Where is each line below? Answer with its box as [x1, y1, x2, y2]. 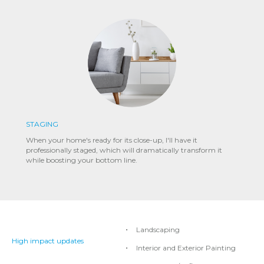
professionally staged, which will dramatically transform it [26, 146, 222, 155]
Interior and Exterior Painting [136, 243, 236, 252]
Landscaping [136, 225, 180, 234]
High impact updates [12, 236, 84, 246]
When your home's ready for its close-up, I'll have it [26, 136, 197, 145]
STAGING [26, 120, 58, 129]
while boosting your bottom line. [26, 156, 137, 165]
